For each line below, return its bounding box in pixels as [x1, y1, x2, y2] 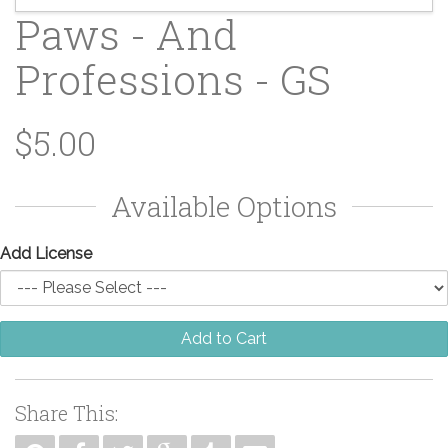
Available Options [111, 187, 337, 225]
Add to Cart [181, 328, 267, 348]
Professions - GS [15, 51, 331, 106]
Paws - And [15, 6, 237, 61]
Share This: [15, 399, 118, 426]
